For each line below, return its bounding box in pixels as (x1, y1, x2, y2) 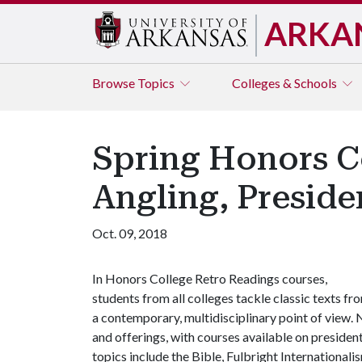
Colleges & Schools (232, 75, 339, 90)
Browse (92, 75, 137, 90)
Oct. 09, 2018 (92, 225, 167, 241)
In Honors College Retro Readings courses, (92, 271, 327, 286)
